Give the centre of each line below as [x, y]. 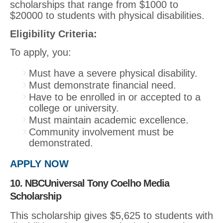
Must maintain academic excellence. [109, 120]
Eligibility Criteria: [54, 34]
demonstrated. [61, 143]
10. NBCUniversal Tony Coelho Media [90, 183]
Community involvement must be [101, 132]
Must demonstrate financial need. [103, 85]
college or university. [74, 108]
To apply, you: [41, 52]
